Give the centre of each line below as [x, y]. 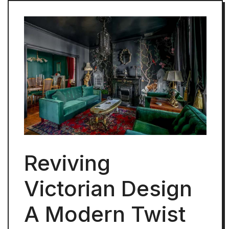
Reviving [67, 163]
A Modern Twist [105, 214]
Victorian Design [108, 189]
